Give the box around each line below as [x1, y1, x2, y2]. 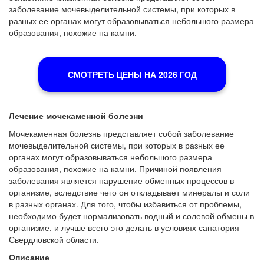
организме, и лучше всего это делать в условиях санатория [9, 222, 239, 233]
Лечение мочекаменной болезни [9, 110, 143, 121]
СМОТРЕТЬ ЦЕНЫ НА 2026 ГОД [67, 68, 197, 80]
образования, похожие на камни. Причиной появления [9, 163, 222, 174]
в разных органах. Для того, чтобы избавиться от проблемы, [9, 198, 242, 210]
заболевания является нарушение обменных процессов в [9, 174, 234, 186]
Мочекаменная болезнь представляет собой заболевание [9, 127, 234, 139]
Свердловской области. [9, 233, 99, 245]
